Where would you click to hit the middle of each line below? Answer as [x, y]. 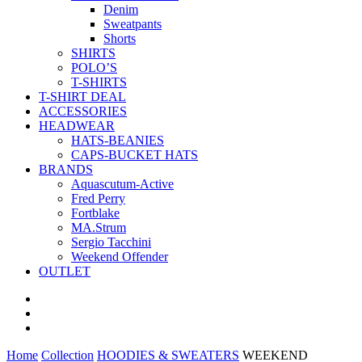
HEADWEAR [77, 126]
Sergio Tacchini [111, 242]
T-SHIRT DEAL [82, 97]
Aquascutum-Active [122, 184]
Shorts [120, 38]
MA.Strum [99, 227]
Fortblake [95, 213]
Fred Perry [98, 198]
